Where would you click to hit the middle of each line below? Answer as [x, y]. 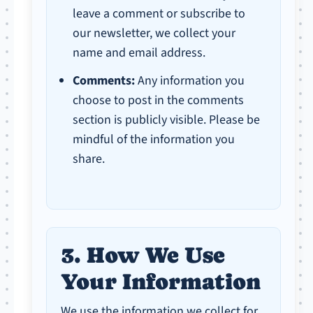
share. [89, 159]
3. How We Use [143, 255]
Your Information [161, 282]
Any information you [190, 81]
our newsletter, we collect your [154, 33]
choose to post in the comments [159, 100]
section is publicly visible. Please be [167, 120]
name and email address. [139, 53]
